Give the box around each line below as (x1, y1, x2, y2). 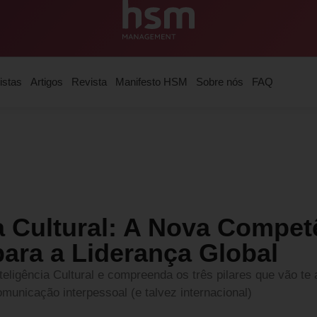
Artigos (30, 76, 63, 88)
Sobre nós (195, 76, 243, 88)
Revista (71, 76, 107, 88)
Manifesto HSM (115, 76, 188, 88)
